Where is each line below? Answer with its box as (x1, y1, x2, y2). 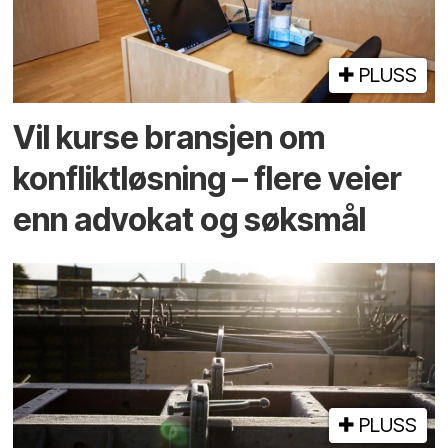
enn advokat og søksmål (13, 200, 367, 240)
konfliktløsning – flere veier (13, 159, 403, 199)
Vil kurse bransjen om (13, 118, 326, 158)
